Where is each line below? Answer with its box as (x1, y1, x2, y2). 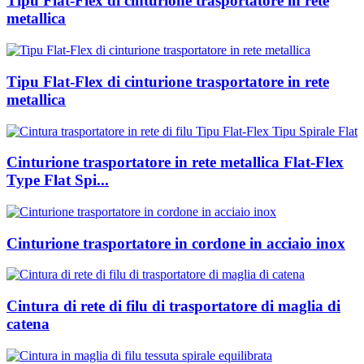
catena (6, 315, 50, 333)
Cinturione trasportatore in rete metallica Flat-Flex (6, 154, 344, 171)
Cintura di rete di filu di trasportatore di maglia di (6, 297, 340, 315)
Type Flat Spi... (6, 171, 109, 189)
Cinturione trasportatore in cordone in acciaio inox (6, 234, 345, 252)
